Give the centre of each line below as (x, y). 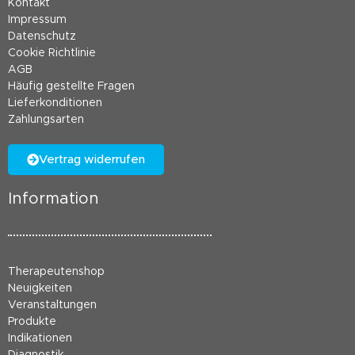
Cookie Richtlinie (52, 53)
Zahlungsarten (46, 120)
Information (53, 199)
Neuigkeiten (40, 289)
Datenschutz (42, 37)
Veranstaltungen (52, 305)
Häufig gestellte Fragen (71, 87)
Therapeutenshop (56, 272)
